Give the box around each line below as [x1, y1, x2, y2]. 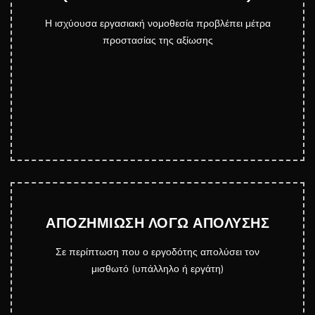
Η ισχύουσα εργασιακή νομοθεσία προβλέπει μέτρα [44, 17, 271, 30]
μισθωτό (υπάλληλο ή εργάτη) [91, 262, 224, 275]
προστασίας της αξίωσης [102, 34, 213, 46]
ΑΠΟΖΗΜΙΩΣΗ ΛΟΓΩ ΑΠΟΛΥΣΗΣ [46, 213, 269, 233]
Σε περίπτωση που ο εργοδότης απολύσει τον [56, 245, 259, 258]
